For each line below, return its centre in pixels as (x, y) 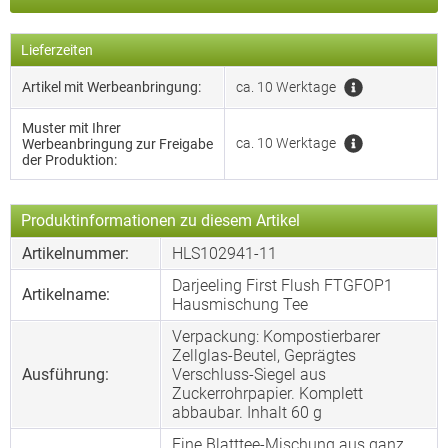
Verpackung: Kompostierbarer (276, 336)
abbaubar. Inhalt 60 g (247, 412)
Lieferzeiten (57, 50)
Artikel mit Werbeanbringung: (111, 87)
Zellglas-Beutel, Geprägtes (264, 355)
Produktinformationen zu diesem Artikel (160, 220)
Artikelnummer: (75, 253)
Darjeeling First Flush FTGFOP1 (282, 285)
